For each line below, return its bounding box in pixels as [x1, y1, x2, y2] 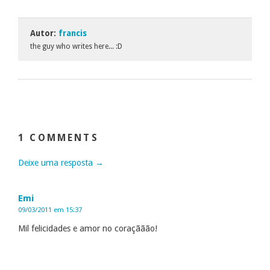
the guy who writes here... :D [30, 42, 122, 51]
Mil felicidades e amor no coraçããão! [18, 223, 157, 233]
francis [58, 28, 87, 38]
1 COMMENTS [18, 131, 99, 143]
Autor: [30, 28, 58, 38]
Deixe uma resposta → [18, 157, 104, 168]
